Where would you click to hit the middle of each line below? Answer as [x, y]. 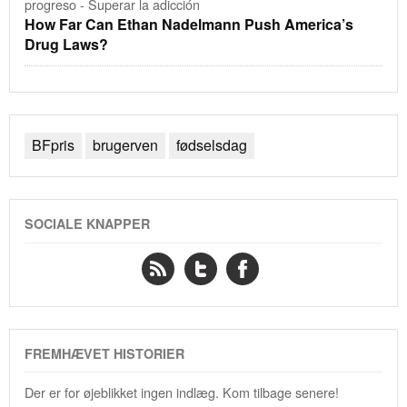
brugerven [125, 145]
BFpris [53, 145]
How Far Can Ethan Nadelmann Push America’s [189, 24]
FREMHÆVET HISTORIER [104, 353]
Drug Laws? [66, 44]
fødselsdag [212, 145]
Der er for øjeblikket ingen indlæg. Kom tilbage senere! [182, 392]
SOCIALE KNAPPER [87, 223]
